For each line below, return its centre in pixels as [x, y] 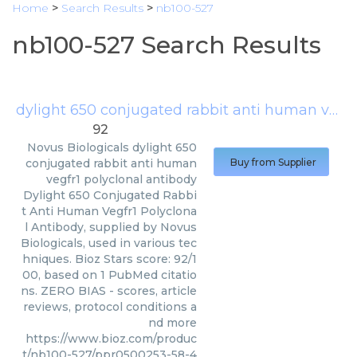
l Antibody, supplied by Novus [111, 227]
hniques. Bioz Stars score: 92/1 [110, 259]
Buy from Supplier [273, 162]
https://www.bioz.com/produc [111, 339]
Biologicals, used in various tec [109, 243]
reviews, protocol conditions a [110, 307]
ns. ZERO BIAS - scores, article [109, 291]
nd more [173, 323]
